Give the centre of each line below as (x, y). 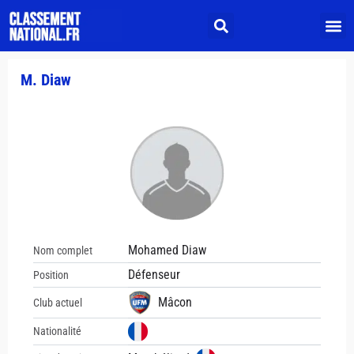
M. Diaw (46, 80)
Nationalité (57, 331)
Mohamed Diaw (167, 250)
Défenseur (154, 275)
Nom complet (63, 250)
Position (51, 275)
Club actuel (58, 302)
